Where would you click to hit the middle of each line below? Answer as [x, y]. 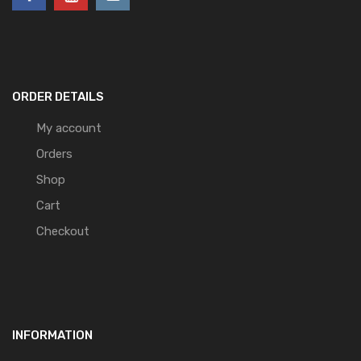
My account [69, 128]
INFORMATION [52, 335]
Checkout [63, 231]
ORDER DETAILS [58, 97]
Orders [54, 154]
